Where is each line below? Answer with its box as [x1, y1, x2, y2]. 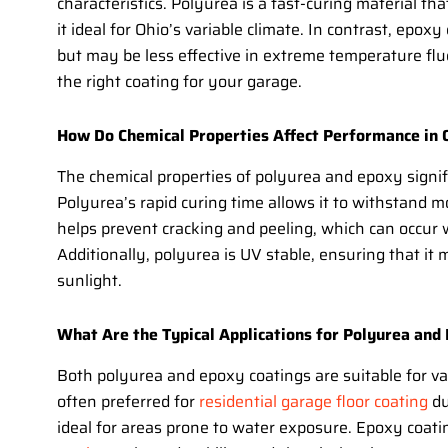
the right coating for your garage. [57, 69, 302, 95]
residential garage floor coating [199, 389, 428, 415]
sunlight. [57, 268, 122, 294]
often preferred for [57, 389, 199, 415]
